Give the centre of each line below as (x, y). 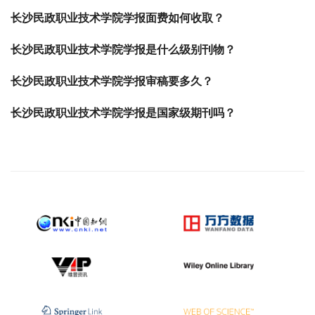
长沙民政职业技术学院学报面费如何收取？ (117, 18)
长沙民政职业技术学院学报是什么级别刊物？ (123, 50)
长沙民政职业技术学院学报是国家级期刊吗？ (123, 113)
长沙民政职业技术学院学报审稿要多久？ (112, 81)
